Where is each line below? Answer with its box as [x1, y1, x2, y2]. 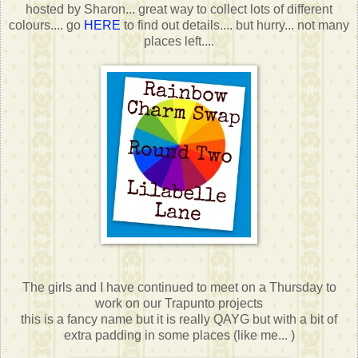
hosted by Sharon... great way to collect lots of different [26, 2, 332, 17]
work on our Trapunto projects [95, 296, 263, 311]
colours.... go [9, 18, 84, 33]
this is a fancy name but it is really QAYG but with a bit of [21, 312, 337, 327]
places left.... [144, 34, 214, 49]
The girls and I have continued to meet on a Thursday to [22, 280, 336, 295]
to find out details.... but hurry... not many [121, 18, 349, 33]
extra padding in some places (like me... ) [63, 328, 295, 343]
